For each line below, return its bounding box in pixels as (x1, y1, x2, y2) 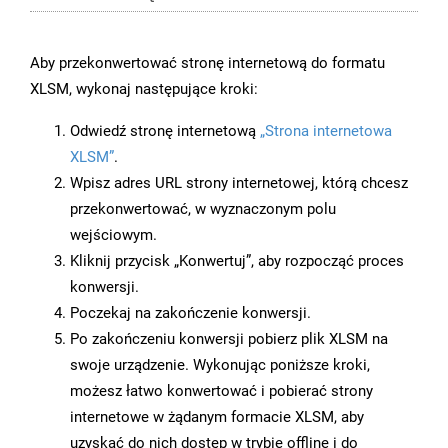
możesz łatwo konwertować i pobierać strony (70, 382, 373, 401)
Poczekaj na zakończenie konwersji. (70, 304, 311, 323)
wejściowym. (70, 226, 157, 245)
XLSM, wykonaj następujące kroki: (30, 80, 258, 99)
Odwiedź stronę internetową (70, 122, 260, 141)
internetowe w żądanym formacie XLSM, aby (70, 408, 364, 427)
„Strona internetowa (260, 122, 392, 141)
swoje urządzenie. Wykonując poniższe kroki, (70, 356, 370, 375)
